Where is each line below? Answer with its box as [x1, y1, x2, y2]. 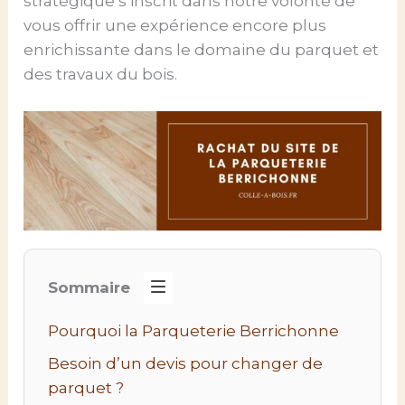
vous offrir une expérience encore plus [24, 15, 327, 34]
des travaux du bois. [24, 64, 178, 83]
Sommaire [47, 278, 130, 297]
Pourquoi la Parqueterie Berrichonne [47, 322, 339, 341]
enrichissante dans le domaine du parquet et [24, 40, 380, 59]
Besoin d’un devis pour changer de [47, 353, 323, 372]
